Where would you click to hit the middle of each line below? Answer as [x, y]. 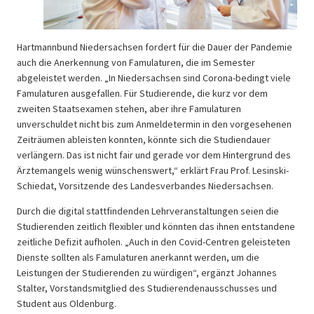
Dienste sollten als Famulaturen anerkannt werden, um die [138, 257]
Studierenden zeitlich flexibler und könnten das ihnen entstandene [156, 226]
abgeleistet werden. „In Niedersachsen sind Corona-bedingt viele [154, 77]
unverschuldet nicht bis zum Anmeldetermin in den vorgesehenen [154, 124]
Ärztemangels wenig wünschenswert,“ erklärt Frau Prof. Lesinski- [153, 170]
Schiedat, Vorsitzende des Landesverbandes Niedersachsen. [145, 185]
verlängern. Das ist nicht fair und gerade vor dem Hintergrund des [154, 155]
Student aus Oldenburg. [67, 303]
